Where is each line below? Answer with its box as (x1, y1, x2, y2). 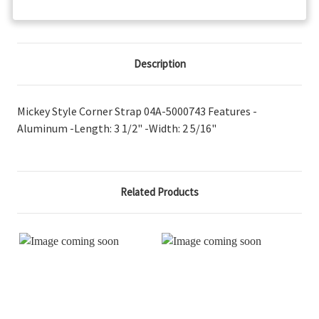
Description (133, 56, 186, 70)
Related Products (120, 184, 199, 199)
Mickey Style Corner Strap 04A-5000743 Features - (17, 103, 257, 118)
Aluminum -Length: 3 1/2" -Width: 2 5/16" (17, 120, 216, 135)
